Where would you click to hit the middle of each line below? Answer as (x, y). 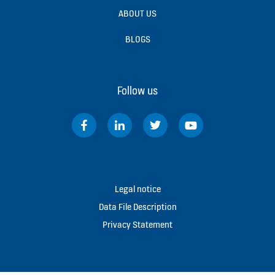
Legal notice (137, 189)
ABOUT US (137, 14)
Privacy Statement (137, 225)
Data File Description (137, 207)
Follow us (137, 91)
